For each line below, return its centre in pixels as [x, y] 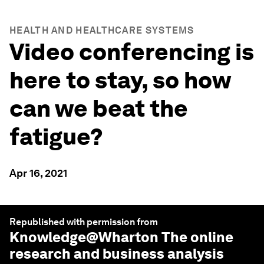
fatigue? [56, 137]
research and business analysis [117, 254]
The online [196, 237]
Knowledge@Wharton [84, 237]
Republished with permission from [84, 222]
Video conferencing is [132, 52]
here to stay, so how [120, 80]
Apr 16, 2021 [38, 173]
